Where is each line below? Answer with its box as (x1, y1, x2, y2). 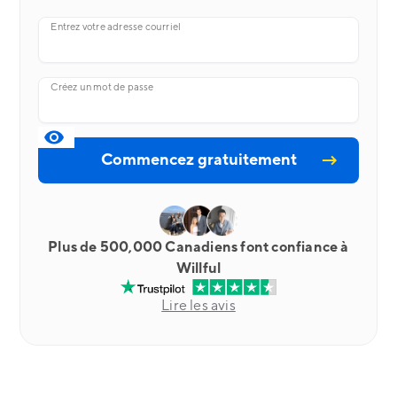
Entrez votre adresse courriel (51, 20, 182, 34)
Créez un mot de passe (51, 81, 154, 94)
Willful (175, 260, 222, 277)
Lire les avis (161, 297, 236, 315)
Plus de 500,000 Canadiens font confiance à (48, 238, 349, 256)
